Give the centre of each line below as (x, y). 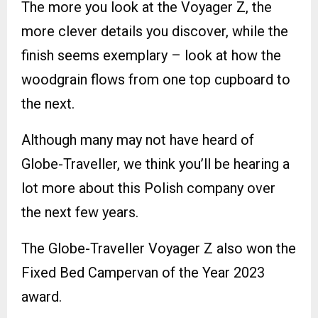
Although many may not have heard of (138, 140)
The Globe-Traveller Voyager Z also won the (159, 249)
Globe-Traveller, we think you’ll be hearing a (155, 164)
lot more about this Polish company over (148, 188)
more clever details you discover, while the (155, 32)
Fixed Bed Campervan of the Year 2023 (143, 273)
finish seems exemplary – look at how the (151, 56)
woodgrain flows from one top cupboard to (156, 80)
